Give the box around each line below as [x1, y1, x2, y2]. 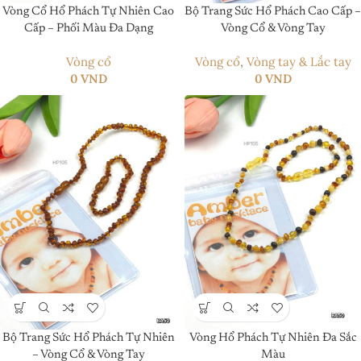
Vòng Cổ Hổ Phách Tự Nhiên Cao [2, 5, 174, 18]
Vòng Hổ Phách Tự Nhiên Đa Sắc [189, 332, 357, 345]
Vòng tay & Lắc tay [246, 53, 351, 69]
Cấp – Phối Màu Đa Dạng [23, 22, 153, 35]
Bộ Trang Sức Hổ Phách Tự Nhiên [2, 332, 175, 345]
